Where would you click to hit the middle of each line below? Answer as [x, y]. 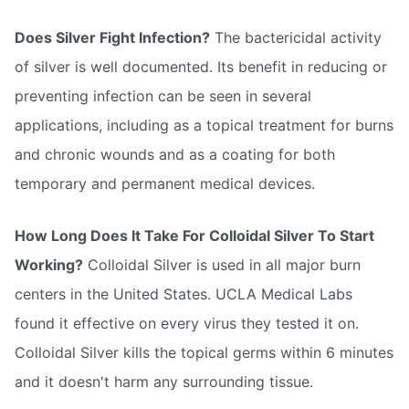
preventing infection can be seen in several [163, 95]
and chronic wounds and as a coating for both [175, 154]
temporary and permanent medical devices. [165, 183]
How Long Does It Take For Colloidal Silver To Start [194, 236]
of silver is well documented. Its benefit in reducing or [201, 66]
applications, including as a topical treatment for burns [204, 125]
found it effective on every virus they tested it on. [187, 324]
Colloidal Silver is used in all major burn [222, 265]
